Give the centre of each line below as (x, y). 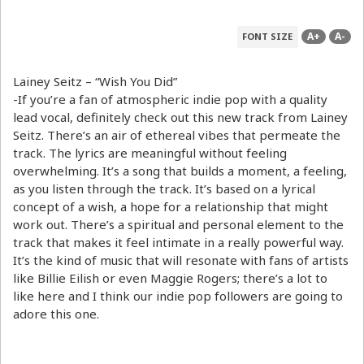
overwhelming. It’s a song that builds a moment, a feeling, (180, 171)
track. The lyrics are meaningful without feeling (150, 153)
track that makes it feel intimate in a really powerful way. (178, 243)
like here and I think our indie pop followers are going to (178, 296)
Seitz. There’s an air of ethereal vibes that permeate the (177, 135)
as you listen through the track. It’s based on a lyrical (164, 189)
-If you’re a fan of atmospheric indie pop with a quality (170, 100)
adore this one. (56, 314)
